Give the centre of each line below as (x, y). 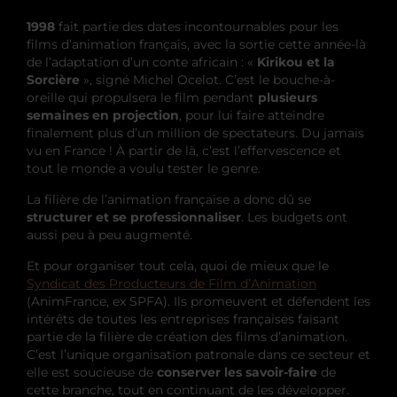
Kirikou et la (296, 62)
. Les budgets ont (294, 217)
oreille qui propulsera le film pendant (142, 97)
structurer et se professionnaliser (134, 217)
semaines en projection (103, 115)
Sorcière (53, 79)
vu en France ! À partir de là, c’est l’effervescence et (184, 150)
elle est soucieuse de (92, 372)
